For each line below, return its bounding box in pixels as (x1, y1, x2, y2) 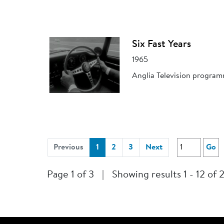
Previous (53, 143, 84, 151)
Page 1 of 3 (47, 169, 94, 180)
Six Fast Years (132, 39, 191, 49)
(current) (98, 142, 130, 151)
